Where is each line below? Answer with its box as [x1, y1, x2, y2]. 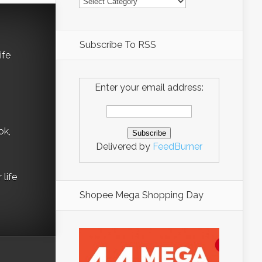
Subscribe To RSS [80, 39, 156, 50]
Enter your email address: [95, 81, 204, 93]
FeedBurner [153, 141, 202, 153]
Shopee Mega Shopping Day [80, 189, 204, 201]
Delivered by [96, 141, 153, 153]
